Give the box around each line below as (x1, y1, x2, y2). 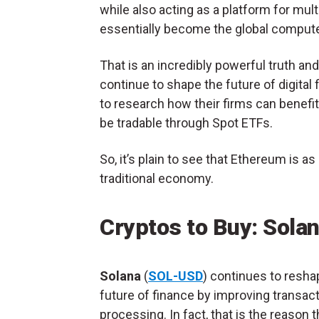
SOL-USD (148, 268, 203, 284)
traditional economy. (100, 171, 214, 187)
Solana (100, 268, 141, 284)
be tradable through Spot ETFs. (100, 115, 276, 131)
